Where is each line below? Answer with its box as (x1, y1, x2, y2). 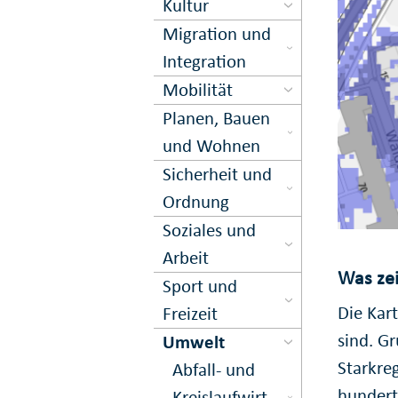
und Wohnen (163, 133, 261, 157)
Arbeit (163, 245, 210, 269)
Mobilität (163, 77, 234, 101)
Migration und (163, 21, 272, 45)
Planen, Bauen (163, 106, 271, 130)
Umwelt (163, 330, 226, 354)
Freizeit (163, 301, 219, 325)
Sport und (163, 274, 238, 298)
